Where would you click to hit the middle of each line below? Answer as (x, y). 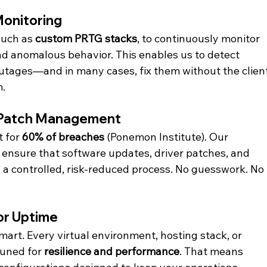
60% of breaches (63, 136)
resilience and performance (112, 251)
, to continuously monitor (200, 38)
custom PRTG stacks (86, 38)
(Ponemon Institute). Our (168, 136)
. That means (213, 251)
